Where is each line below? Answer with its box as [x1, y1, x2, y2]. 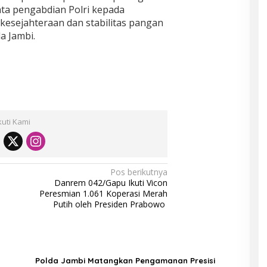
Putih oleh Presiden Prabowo [53, 198, 168, 210]
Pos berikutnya [110, 166, 168, 178]
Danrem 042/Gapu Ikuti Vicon [54, 177, 168, 189]
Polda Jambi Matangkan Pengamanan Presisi [35, 256, 215, 266]
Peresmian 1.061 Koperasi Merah [39, 188, 168, 200]
